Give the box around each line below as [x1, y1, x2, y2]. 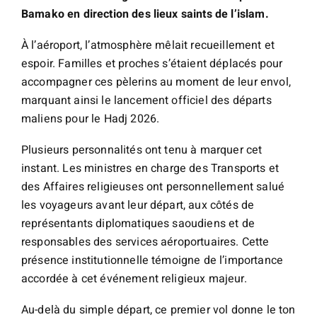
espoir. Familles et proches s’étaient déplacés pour [21, 55, 283, 72]
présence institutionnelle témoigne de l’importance [21, 252, 284, 269]
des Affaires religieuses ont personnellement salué [21, 178, 285, 195]
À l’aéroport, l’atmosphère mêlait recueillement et [21, 37, 275, 54]
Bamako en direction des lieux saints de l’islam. [21, 6, 269, 23]
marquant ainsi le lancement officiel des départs [21, 92, 272, 109]
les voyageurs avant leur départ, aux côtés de [21, 197, 255, 214]
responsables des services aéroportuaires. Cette [21, 234, 270, 250]
